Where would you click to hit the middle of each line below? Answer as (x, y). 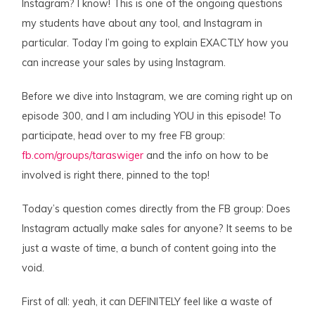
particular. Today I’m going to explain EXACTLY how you (155, 43)
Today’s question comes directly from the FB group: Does (156, 209)
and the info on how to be (206, 156)
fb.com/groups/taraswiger (83, 156)
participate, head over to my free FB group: (124, 136)
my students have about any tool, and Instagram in (142, 24)
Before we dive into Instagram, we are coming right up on (157, 97)
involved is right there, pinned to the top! (116, 175)
